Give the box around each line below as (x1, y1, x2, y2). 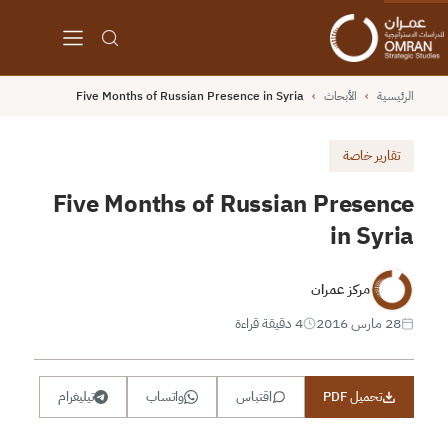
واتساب (146, 386, 185, 406)
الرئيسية (377, 86, 415, 105)
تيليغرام (58, 386, 95, 406)
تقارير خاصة (343, 145, 401, 165)
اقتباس (236, 386, 273, 406)
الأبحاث (324, 86, 358, 105)
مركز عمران (311, 279, 371, 301)
